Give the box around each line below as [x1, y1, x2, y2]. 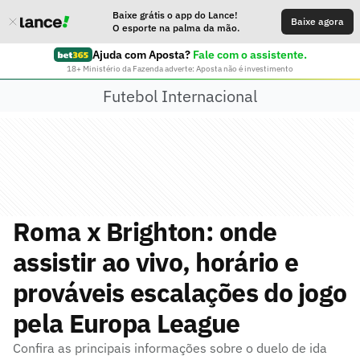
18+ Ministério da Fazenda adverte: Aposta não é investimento [67, 63, 293, 74]
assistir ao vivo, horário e [13, 245, 299, 279]
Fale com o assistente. [192, 47, 307, 62]
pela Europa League [13, 306, 240, 340]
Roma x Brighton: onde [13, 215, 277, 248]
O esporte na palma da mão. [112, 22, 239, 34]
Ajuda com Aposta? [92, 47, 190, 62]
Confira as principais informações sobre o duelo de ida [13, 340, 327, 356]
